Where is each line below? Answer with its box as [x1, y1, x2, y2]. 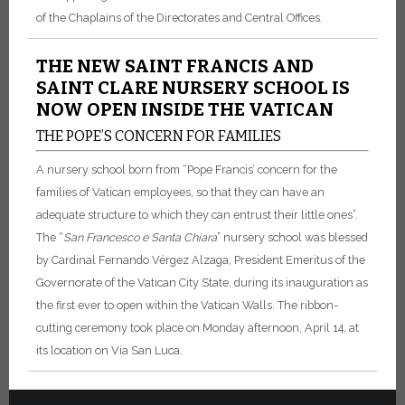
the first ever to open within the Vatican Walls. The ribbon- [36, 297, 338, 312]
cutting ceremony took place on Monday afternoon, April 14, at [36, 320, 359, 334]
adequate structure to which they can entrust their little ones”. [36, 207, 358, 221]
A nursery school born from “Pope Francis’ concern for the [36, 162, 337, 176]
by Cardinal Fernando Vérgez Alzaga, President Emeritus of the [36, 252, 365, 267]
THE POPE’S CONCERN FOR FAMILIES [36, 127, 284, 145]
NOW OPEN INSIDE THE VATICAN [36, 99, 334, 120]
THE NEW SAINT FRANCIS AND [36, 55, 314, 77]
